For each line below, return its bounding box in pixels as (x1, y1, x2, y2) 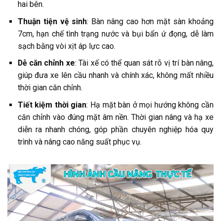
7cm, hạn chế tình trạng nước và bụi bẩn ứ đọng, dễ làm (17, 29, 214, 38)
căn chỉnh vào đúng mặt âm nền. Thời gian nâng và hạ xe (17, 112, 214, 122)
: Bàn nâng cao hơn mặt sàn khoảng (87, 16, 214, 26)
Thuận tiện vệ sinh (17, 16, 87, 26)
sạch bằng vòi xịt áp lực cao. (17, 41, 115, 51)
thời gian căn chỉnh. (17, 83, 84, 93)
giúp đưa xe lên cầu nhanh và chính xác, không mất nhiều (17, 71, 214, 80)
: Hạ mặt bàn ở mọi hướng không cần (86, 100, 214, 110)
